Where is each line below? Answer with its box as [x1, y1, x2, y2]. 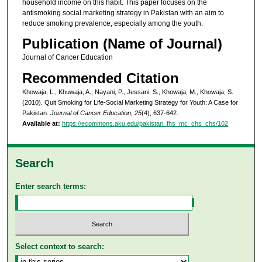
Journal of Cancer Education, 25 [50, 109, 142, 116]
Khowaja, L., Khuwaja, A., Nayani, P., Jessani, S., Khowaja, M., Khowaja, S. [22, 88, 233, 95]
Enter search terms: [15, 182, 87, 191]
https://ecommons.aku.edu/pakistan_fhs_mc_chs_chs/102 [61, 119, 228, 127]
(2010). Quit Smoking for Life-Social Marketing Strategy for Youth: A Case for [22, 98, 238, 106]
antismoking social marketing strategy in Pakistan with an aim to [22, 8, 224, 17]
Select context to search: [15, 242, 105, 251]
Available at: [22, 119, 60, 127]
